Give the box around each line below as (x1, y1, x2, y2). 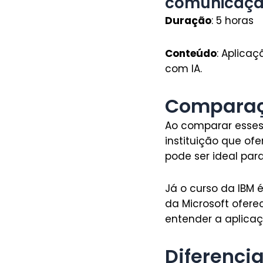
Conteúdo (164, 46, 217, 60)
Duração (164, 14, 211, 28)
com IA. (164, 61, 202, 76)
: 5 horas (211, 14, 254, 28)
